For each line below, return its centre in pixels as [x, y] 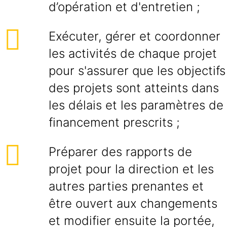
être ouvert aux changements [133, 203]
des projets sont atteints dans [134, 88]
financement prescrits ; [114, 122]
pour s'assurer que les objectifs [137, 71]
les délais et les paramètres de [136, 105]
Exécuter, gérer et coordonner [135, 36]
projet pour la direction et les [131, 169]
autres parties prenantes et [126, 186]
